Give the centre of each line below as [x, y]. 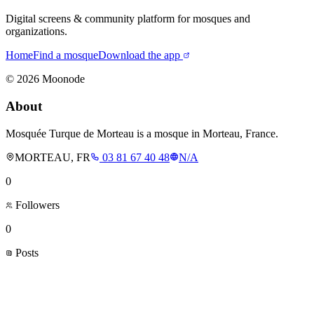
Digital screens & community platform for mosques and [128, 19]
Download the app [139, 55]
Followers [36, 205]
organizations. [36, 32]
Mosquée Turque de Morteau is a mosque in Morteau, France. [142, 133]
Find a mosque [66, 55]
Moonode [62, 79]
